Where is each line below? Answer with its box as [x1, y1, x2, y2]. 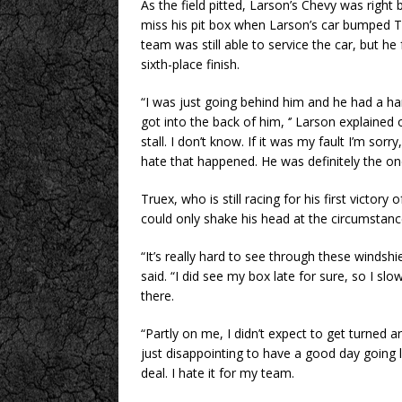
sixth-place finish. [141, 56, 240, 74]
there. [141, 287, 174, 305]
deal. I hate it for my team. [141, 364, 294, 382]
